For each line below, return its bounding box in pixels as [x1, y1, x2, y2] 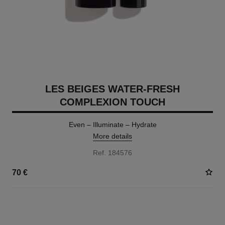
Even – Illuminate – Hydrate [68, 121, 157, 129]
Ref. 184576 [93, 149, 132, 157]
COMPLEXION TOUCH [60, 96, 165, 107]
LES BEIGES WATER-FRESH [45, 83, 180, 94]
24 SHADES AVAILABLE [12, 202, 81, 209]
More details [93, 132, 132, 140]
